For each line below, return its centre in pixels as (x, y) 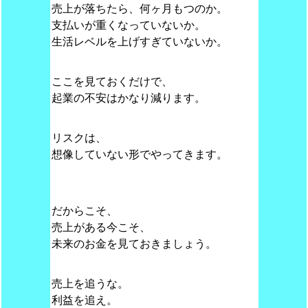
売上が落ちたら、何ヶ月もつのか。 (139, 9)
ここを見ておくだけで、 (112, 81)
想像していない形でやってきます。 (139, 154)
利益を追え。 (84, 300)
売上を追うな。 (90, 284)
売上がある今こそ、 (101, 227)
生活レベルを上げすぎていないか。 (139, 42)
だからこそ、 (84, 211)
